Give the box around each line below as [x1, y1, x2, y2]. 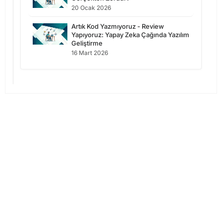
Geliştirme [71, 39, 103, 48]
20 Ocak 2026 [71, 4, 111, 12]
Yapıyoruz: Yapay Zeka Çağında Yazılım [71, 31, 189, 39]
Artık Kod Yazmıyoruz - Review [71, 22, 164, 31]
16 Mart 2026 [71, 49, 108, 57]
